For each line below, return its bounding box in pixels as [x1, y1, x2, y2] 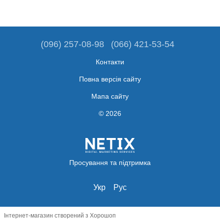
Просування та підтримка [69, 158, 151, 166]
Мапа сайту [91, 92, 129, 101]
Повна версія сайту [79, 75, 141, 83]
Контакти [96, 58, 124, 66]
